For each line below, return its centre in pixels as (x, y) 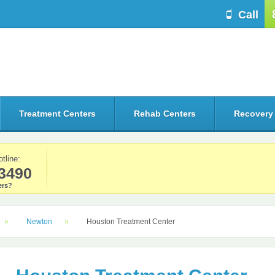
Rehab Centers (165, 114)
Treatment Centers (57, 114)
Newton (39, 222)
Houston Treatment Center (131, 222)
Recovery (254, 114)
